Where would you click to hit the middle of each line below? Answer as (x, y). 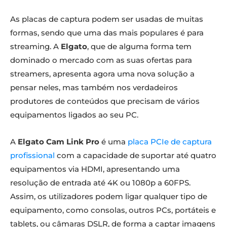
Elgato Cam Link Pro (59, 141)
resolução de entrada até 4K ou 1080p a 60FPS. (100, 182)
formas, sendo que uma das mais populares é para (107, 32)
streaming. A (35, 46)
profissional (32, 155)
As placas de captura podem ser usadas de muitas (107, 19)
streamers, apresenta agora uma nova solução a (102, 73)
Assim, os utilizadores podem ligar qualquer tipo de (109, 196)
